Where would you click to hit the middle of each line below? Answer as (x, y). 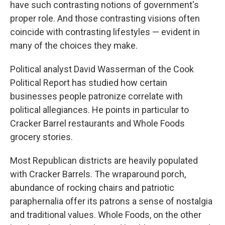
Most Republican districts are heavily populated (104, 161)
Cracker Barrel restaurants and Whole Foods (97, 124)
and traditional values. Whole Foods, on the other (106, 215)
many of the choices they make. (74, 46)
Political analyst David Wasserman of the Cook (102, 69)
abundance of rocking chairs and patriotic (92, 188)
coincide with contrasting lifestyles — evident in (105, 32)
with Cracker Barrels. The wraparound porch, (98, 174)
